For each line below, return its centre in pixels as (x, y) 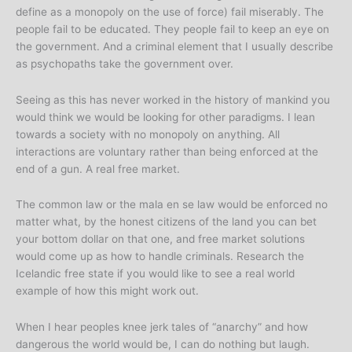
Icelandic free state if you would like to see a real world (155, 274)
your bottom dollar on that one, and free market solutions (160, 239)
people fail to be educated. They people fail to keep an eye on (172, 29)
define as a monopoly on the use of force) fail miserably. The (170, 11)
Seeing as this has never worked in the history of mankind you (173, 99)
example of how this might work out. (107, 291)
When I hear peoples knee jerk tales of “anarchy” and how (162, 327)
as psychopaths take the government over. (125, 63)
